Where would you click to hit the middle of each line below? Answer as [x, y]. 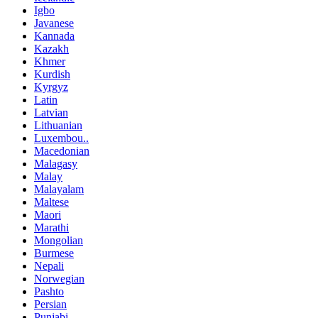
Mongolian [59, 241]
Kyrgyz [51, 87]
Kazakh [51, 49]
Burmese [54, 253]
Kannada [54, 36]
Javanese [54, 23]
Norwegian [59, 279]
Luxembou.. [61, 138]
